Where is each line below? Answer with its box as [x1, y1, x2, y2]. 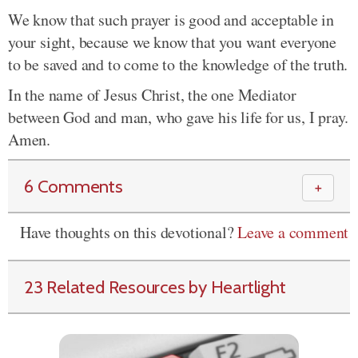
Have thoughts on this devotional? [20, 221, 238, 243]
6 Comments [24, 175, 123, 197]
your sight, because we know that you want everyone [8, 31, 336, 53]
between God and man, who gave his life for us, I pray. [8, 106, 349, 128]
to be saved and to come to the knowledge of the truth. [8, 54, 348, 75]
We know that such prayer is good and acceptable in [8, 9, 334, 30]
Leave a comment [237, 221, 349, 243]
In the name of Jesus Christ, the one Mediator [8, 84, 296, 105]
